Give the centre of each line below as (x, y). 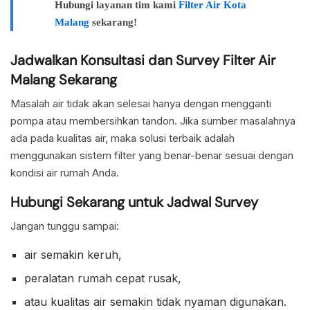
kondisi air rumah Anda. (65, 172)
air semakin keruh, (73, 254)
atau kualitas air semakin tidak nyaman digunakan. (155, 301)
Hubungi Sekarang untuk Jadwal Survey (134, 202)
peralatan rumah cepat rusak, (103, 278)
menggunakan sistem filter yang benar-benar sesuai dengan (152, 155)
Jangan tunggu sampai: (65, 226)
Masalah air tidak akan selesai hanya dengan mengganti (141, 103)
